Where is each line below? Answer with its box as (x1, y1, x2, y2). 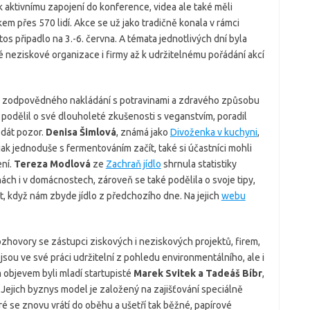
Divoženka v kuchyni (170, 126, 257, 138)
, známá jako (116, 126, 170, 138)
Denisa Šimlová (45, 126, 116, 138)
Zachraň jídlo (105, 158, 161, 170)
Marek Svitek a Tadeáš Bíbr (133, 267, 262, 279)
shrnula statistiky (161, 158, 237, 170)
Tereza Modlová (13, 158, 91, 170)
